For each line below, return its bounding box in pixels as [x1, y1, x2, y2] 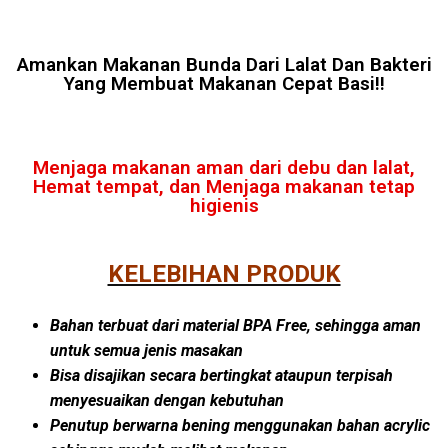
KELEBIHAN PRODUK [107, 259, 341, 288]
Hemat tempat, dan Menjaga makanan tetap [33, 175, 415, 198]
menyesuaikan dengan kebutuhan [50, 390, 284, 410]
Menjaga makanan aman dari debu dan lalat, [33, 156, 415, 179]
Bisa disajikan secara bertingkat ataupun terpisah [50, 365, 393, 385]
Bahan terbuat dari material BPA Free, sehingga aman [50, 315, 421, 335]
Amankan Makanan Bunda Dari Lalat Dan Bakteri [16, 53, 432, 76]
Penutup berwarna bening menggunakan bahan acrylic [50, 415, 430, 435]
